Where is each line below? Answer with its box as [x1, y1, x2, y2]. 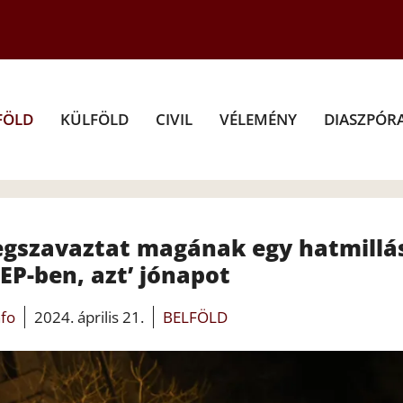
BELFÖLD [162, 306, 228, 327]
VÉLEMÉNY [219, 108, 297, 130]
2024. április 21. [33, 306, 144, 327]
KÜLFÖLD [60, 108, 129, 130]
